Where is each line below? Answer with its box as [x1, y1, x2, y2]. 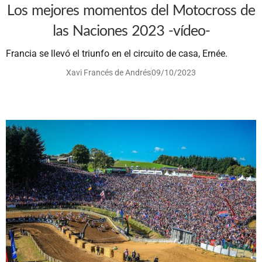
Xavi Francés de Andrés [66, 68, 151, 78]
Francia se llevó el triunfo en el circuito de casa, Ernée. [6, 48, 227, 60]
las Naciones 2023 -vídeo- [52, 21, 210, 39]
